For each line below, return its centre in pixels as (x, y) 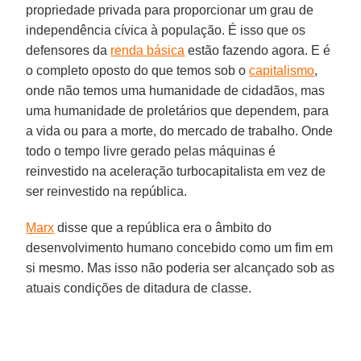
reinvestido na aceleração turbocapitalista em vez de (176, 171)
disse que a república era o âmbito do (163, 227)
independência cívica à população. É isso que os (166, 30)
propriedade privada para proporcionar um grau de (170, 10)
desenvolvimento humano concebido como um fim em (180, 247)
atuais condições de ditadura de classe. (139, 288)
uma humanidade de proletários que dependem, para (178, 110)
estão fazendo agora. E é (258, 50)
